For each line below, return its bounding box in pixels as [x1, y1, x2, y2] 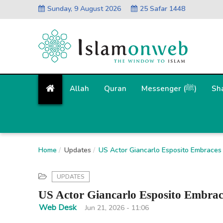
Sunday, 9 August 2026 [47, 4, 121, 13]
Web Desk [39, 202, 77, 213]
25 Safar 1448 [140, 4, 185, 13]
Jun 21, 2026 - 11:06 [85, 203, 149, 213]
